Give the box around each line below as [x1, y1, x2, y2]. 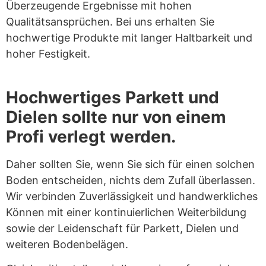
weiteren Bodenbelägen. [6, 237, 128, 251]
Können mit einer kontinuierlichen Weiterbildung [6, 205, 246, 218]
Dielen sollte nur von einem [6, 106, 226, 127]
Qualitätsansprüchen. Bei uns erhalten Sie [6, 15, 214, 28]
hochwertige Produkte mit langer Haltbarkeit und [6, 31, 252, 45]
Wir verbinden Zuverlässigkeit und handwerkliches [6, 189, 258, 202]
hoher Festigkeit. [6, 47, 90, 61]
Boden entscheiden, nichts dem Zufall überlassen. [6, 173, 255, 186]
